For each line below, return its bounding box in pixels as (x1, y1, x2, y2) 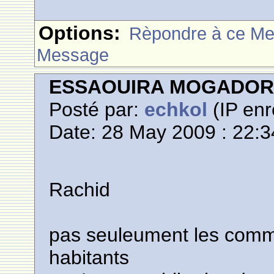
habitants (49, 246, 130, 268)
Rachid (49, 179, 111, 201)
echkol (144, 98, 208, 120)
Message (37, 45, 109, 65)
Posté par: (49, 98, 145, 120)
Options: (39, 22, 121, 44)
